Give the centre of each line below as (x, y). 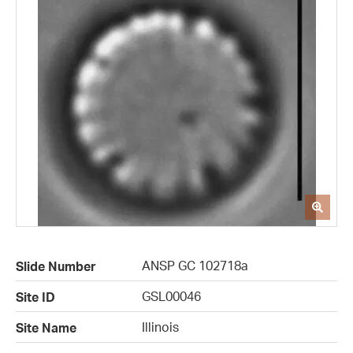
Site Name (46, 328)
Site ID (35, 297)
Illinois (160, 327)
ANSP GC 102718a (195, 266)
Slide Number (56, 267)
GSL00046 (171, 297)
